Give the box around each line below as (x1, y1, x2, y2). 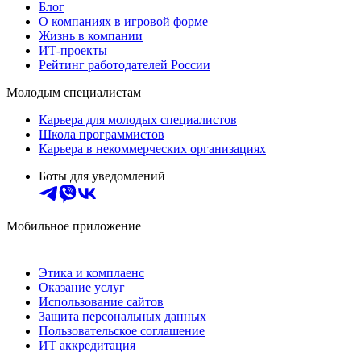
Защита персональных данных (39, 309, 206, 324)
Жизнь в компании (39, 29, 143, 44)
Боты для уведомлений (39, 169, 165, 184)
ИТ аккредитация (39, 338, 135, 353)
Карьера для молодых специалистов (39, 113, 237, 127)
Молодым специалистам (6, 85, 141, 100)
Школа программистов (39, 127, 164, 142)
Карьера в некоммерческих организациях (39, 142, 266, 156)
